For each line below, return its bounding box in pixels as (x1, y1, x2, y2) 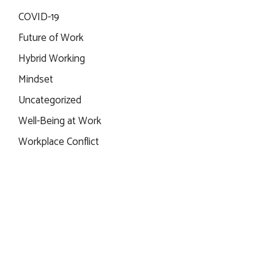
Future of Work (18, 29, 84, 46)
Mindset (18, 71, 53, 88)
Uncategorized (18, 92, 81, 109)
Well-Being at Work (18, 113, 102, 130)
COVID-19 (18, 9, 59, 26)
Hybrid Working (18, 50, 85, 67)
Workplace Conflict (18, 133, 99, 150)
